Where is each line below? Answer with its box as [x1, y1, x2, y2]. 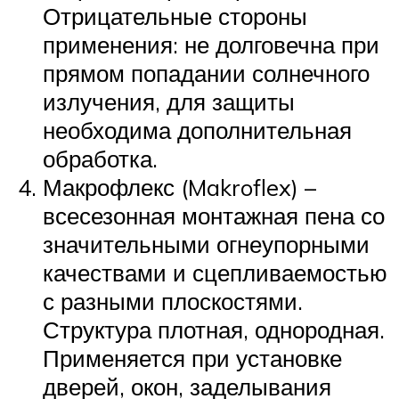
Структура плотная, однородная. [43, 314, 385, 344]
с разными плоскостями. [43, 286, 303, 315]
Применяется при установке [43, 343, 342, 372]
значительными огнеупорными [43, 229, 370, 258]
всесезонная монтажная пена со [43, 200, 385, 230]
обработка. [43, 143, 158, 173]
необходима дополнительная [43, 115, 352, 144]
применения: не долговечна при [43, 29, 379, 59]
